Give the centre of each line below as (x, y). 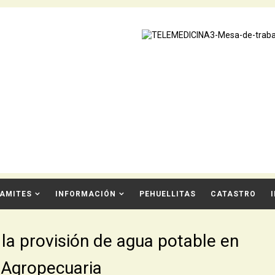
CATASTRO (233, 194)
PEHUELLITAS (167, 194)
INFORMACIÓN (85, 194)
